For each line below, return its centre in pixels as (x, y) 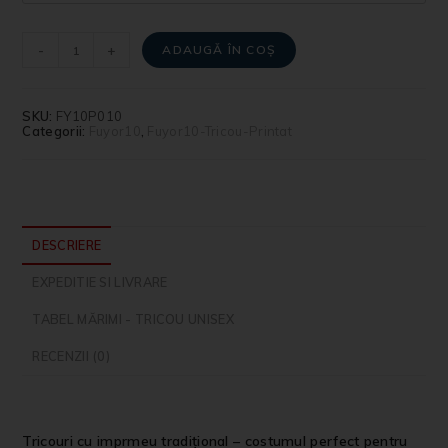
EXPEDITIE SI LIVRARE (100, 282)
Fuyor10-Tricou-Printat (220, 131)
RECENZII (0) (71, 356)
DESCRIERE (67, 245)
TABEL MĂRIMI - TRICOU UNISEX (133, 319)
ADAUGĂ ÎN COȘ (219, 50)
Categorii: (55, 131)
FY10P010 (89, 116)
